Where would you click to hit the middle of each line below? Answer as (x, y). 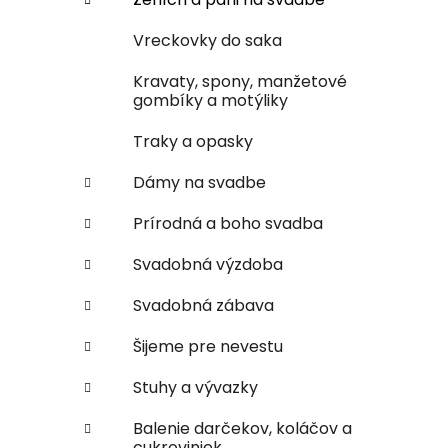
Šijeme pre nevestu (208, 346)
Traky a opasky (193, 141)
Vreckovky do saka (207, 40)
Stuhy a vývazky (195, 387)
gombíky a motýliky (210, 100)
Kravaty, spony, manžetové (240, 81)
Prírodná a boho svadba (228, 223)
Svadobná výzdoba (208, 264)
